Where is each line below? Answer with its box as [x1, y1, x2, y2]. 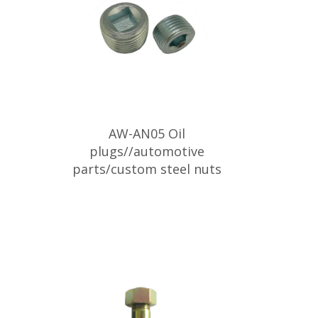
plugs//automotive [89, 143, 204, 160]
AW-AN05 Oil [108, 125, 185, 142]
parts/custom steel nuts [72, 160, 221, 177]
